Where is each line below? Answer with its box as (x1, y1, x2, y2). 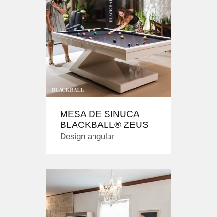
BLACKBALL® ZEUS (60, 119, 149, 130)
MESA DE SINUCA (60, 108, 139, 119)
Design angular (60, 131, 114, 141)
